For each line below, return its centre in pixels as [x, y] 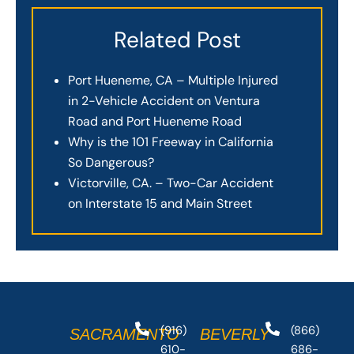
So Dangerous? [111, 163]
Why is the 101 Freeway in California [171, 142]
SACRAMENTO [125, 335]
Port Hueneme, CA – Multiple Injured [173, 81]
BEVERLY [235, 335]
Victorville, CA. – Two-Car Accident [171, 183]
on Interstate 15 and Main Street [160, 204]
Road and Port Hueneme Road [156, 122]
